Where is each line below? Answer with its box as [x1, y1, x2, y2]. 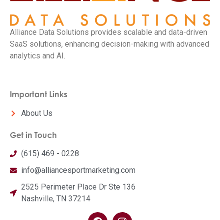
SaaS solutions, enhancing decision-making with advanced [10, 39, 209, 49]
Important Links [10, 89, 67, 100]
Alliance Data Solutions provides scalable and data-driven [10, 27, 207, 37]
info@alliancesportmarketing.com [21, 165, 136, 175]
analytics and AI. [10, 51, 65, 60]
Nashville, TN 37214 [21, 194, 90, 204]
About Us [21, 108, 53, 118]
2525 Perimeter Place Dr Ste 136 [21, 182, 136, 192]
